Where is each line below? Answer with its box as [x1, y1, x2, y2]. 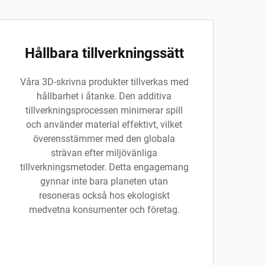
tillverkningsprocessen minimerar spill [25, 105, 183, 116]
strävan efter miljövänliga [51, 147, 157, 159]
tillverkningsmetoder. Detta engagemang [20, 161, 189, 173]
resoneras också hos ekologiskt [38, 190, 170, 201]
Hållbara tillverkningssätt [24, 45, 184, 62]
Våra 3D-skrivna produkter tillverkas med [20, 76, 189, 88]
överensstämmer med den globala [33, 133, 175, 144]
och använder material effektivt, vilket [26, 119, 182, 130]
